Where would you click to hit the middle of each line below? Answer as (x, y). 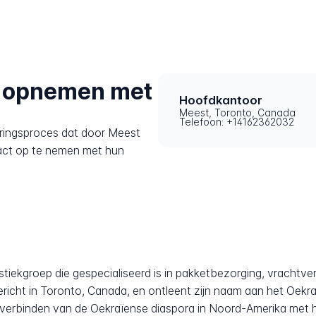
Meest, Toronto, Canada (237, 113)
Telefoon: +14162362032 (236, 122)
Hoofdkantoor (220, 100)
